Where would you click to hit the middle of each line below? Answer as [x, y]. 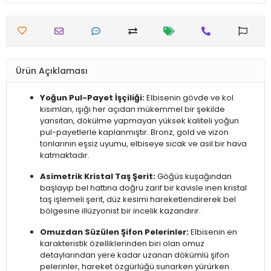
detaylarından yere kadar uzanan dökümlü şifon [135, 255]
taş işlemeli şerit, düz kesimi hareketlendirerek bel [138, 200]
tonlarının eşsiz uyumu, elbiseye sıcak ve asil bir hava [143, 144]
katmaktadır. [65, 155]
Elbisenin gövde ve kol [189, 98]
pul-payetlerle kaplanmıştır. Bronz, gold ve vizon [134, 132]
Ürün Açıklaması [52, 70]
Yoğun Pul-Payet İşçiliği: [92, 98]
